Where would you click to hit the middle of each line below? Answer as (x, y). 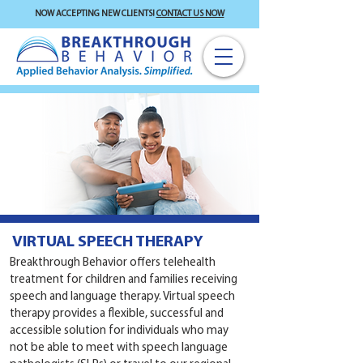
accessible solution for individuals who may (119, 331)
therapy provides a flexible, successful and (117, 314)
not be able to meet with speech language (119, 348)
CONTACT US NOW (190, 14)
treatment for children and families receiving (124, 280)
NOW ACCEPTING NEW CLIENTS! (95, 14)
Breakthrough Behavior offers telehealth (113, 263)
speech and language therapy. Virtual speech (122, 297)
